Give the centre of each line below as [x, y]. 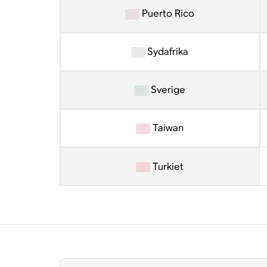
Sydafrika [167, 52]
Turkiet [167, 166]
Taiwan [167, 128]
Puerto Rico [167, 13]
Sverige [167, 90]
